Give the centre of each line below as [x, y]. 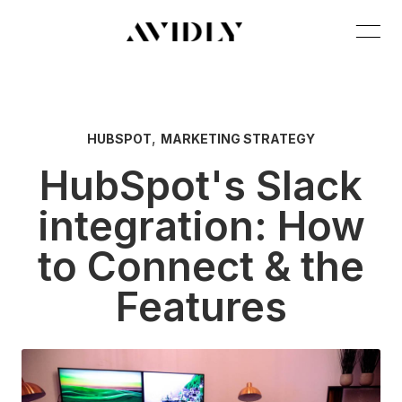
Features [201, 306]
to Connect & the [201, 266]
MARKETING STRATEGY [238, 139]
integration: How [201, 226]
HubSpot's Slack [201, 185]
